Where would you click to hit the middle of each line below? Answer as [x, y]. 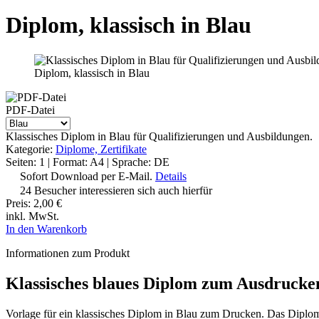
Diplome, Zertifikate [101, 149]
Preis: [20, 203]
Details [171, 176]
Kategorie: [31, 149]
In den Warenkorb [46, 229]
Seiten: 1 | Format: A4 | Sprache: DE [88, 162]
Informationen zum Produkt [68, 253]
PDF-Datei [30, 110]
